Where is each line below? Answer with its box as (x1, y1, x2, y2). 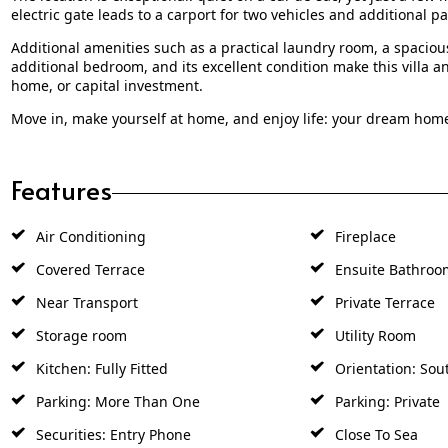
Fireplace (330, 226, 396, 246)
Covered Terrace (31, 259, 145, 279)
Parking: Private (330, 391, 440, 411)
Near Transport (31, 292, 138, 312)
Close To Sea (330, 424, 418, 444)
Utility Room (330, 325, 416, 345)
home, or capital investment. (10, 75, 203, 95)
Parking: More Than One (31, 391, 200, 411)
